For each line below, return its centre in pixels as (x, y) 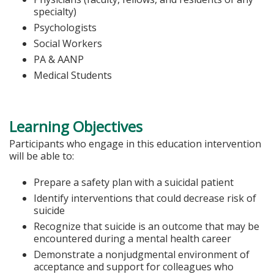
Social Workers (68, 43)
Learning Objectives (76, 127)
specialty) (55, 11)
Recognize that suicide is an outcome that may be (146, 226)
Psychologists (65, 27)
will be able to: (42, 156)
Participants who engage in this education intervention (135, 144)
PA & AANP (59, 59)
